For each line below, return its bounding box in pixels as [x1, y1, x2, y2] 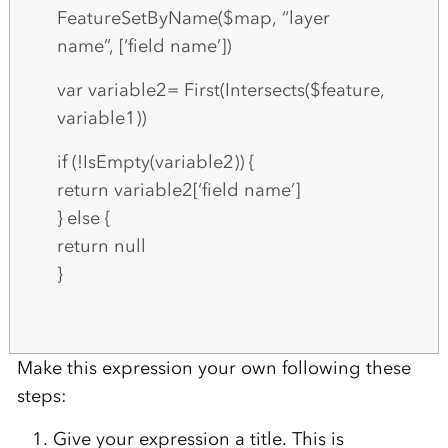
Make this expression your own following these [16, 356, 411, 379]
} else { [56, 206, 110, 229]
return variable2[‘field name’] [56, 178, 300, 201]
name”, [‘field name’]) [56, 34, 231, 57]
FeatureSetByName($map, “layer [56, 6, 330, 29]
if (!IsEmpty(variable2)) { [56, 150, 254, 173]
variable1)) [56, 106, 146, 129]
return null [56, 234, 146, 257]
